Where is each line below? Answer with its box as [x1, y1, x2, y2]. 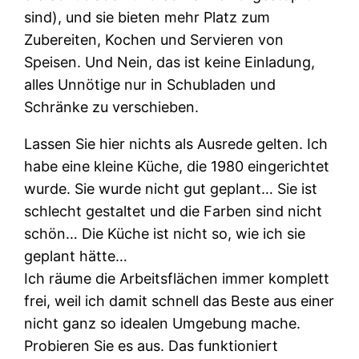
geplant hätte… [24, 247, 128, 264]
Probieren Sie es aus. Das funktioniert [24, 337, 279, 354]
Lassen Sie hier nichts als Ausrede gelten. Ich [24, 135, 329, 152]
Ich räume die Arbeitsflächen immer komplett [24, 269, 330, 287]
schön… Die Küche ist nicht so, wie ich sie [24, 224, 306, 242]
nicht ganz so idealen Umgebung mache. [24, 314, 301, 332]
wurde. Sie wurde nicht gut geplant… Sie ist [24, 179, 318, 197]
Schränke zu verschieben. [24, 98, 200, 115]
